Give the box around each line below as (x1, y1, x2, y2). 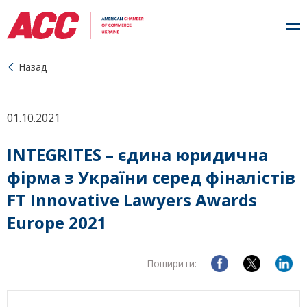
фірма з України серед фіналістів (7, 166, 295, 188)
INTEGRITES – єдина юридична (7, 143, 268, 166)
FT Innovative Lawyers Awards (7, 188, 257, 211)
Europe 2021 (7, 211, 107, 234)
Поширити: (147, 257, 197, 270)
